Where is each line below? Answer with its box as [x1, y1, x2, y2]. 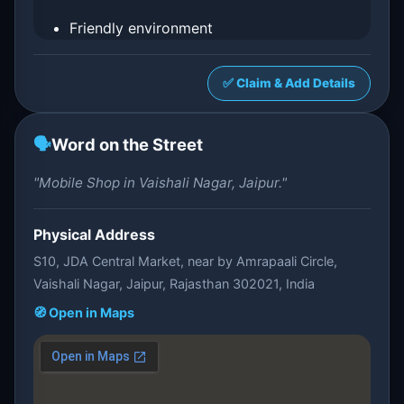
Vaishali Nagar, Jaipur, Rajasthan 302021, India [33, 276, 315, 291]
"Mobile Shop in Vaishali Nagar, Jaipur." [33, 174, 287, 191]
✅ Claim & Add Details [223, 76, 355, 90]
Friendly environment [69, 19, 213, 37]
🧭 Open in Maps [33, 305, 134, 320]
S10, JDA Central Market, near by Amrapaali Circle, [33, 253, 337, 269]
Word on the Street [51, 134, 203, 154]
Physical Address [33, 225, 155, 243]
